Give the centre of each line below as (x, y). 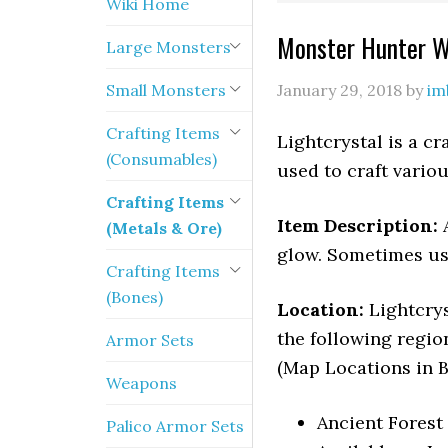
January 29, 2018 (339, 90)
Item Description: (360, 225)
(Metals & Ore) (164, 228)
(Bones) (134, 297)
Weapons (141, 383)
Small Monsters (166, 90)
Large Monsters (168, 47)
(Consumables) (161, 159)
